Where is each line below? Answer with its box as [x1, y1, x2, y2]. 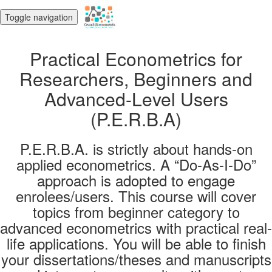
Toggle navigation [5, 10, 73, 23]
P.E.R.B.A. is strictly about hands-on [19, 138, 253, 159]
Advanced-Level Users [44, 86, 228, 112]
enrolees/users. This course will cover [16, 185, 256, 206]
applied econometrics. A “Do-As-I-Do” [16, 154, 256, 175]
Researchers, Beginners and [19, 66, 253, 92]
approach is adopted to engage [37, 169, 235, 191]
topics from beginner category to [32, 201, 240, 222]
